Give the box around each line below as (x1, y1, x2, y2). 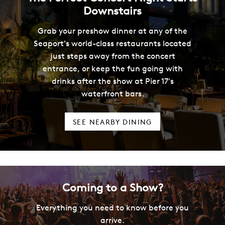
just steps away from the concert (50, 50, 175, 61)
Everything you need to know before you (36, 202, 189, 212)
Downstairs (83, 3, 142, 18)
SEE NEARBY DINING (73, 117, 152, 127)
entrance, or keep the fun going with (42, 63, 183, 73)
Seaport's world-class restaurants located (34, 38, 191, 48)
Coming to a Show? (62, 180, 163, 194)
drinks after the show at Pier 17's (51, 75, 174, 86)
